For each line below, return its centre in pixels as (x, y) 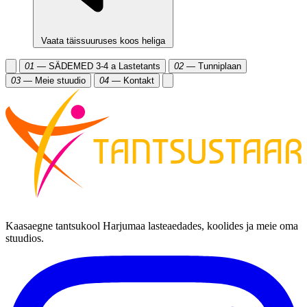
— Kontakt (132, 81)
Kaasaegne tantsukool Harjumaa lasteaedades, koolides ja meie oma (152, 225)
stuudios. (25, 238)
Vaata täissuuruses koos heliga (103, 41)
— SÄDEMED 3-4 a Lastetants (97, 66)
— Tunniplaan (212, 66)
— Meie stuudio (53, 81)
